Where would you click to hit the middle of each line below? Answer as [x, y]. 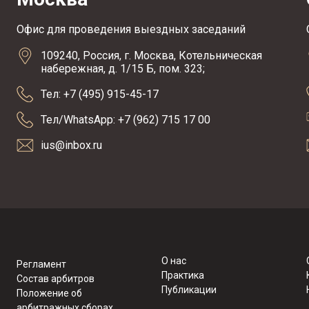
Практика [182, 275]
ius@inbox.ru [71, 145]
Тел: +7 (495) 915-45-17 [99, 94]
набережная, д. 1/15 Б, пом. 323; [122, 69]
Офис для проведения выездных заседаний [131, 29]
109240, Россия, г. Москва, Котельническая [151, 56]
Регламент [41, 264]
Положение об [49, 293]
